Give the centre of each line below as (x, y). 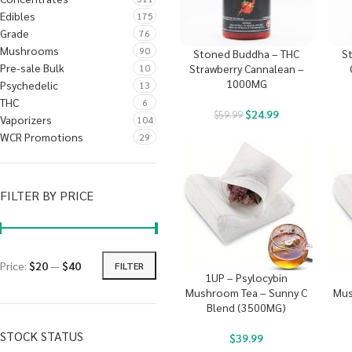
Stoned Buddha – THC (247, 54)
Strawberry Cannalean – (246, 69)
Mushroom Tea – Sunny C (247, 293)
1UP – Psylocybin (247, 278)
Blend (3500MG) (247, 308)
